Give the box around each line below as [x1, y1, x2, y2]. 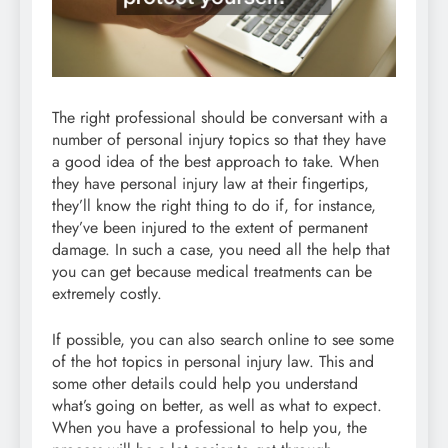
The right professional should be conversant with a [52, 106, 388, 130]
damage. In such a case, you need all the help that [52, 238, 390, 262]
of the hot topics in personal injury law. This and [52, 350, 374, 374]
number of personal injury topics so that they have [52, 128, 386, 152]
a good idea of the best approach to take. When [52, 150, 379, 174]
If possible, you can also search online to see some [52, 328, 394, 352]
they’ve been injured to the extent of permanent [52, 216, 368, 240]
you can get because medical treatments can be [52, 260, 372, 284]
